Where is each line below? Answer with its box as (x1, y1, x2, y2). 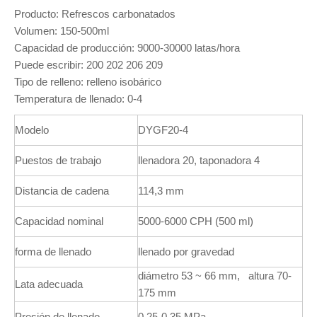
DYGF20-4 (138, 124, 188, 136)
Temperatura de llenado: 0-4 (14, 93, 142, 105)
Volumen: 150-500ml (14, 25, 109, 37)
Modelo (15, 124, 49, 136)
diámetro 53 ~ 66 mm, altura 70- (138, 270, 292, 282)
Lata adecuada (15, 278, 83, 290)
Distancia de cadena (15, 185, 109, 197)
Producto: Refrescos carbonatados (14, 8, 175, 20)
